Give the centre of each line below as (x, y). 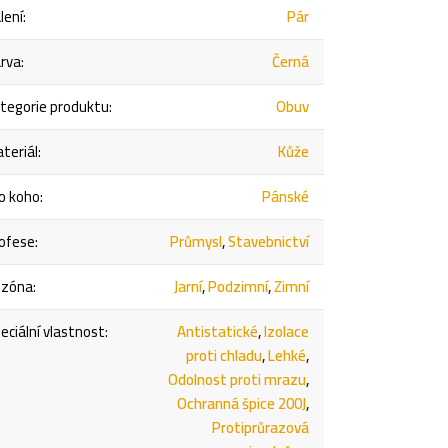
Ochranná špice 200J (242, 404)
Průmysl (196, 242)
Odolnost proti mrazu (237, 380)
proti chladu (224, 356)
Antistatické (218, 332)
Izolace (287, 332)
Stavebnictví (269, 242)
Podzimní (238, 287)
